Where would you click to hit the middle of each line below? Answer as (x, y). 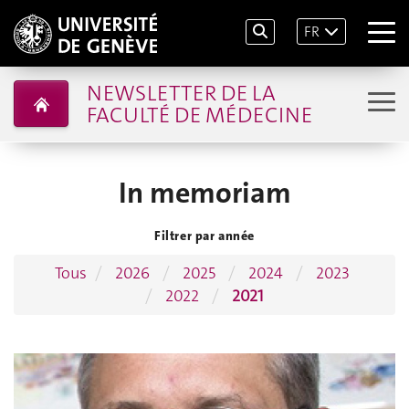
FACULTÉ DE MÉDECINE (199, 115)
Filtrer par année (204, 235)
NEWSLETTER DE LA (181, 93)
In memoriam (204, 194)
